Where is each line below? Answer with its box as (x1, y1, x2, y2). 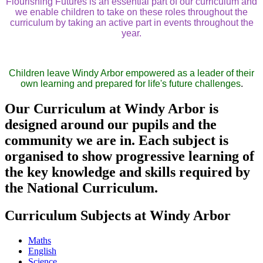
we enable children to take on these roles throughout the (15, 7, 248, 18)
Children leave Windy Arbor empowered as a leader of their (9, 68, 254, 79)
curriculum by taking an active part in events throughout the (9, 18, 254, 28)
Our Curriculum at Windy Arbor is (5, 100, 218, 116)
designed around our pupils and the (5, 116, 217, 132)
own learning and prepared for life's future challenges (20, 79, 241, 89)
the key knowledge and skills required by (5, 164, 250, 180)
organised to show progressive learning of (5, 148, 254, 164)
